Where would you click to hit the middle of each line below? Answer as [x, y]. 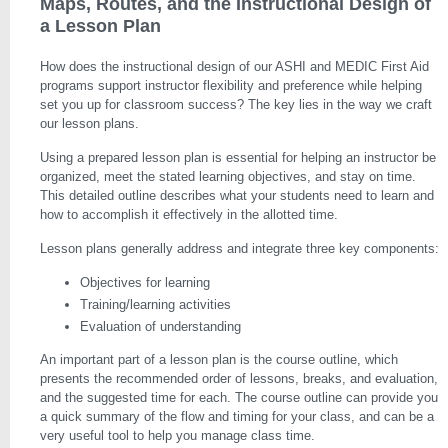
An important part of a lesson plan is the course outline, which [219, 359]
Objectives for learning [145, 282]
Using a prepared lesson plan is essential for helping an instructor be [238, 157]
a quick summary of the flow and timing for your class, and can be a [237, 416]
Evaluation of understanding [160, 326]
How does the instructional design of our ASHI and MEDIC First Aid [234, 66]
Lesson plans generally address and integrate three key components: [239, 248]
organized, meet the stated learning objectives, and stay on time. [228, 176]
